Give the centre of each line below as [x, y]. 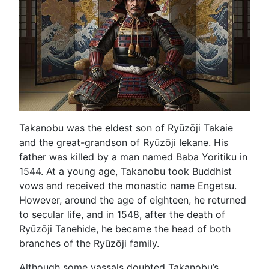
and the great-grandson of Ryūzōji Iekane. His [124, 142]
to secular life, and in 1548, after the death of [122, 214]
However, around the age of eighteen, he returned [133, 200]
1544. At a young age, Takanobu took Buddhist [125, 171]
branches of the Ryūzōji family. [89, 243]
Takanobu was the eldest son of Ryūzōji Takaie [126, 128]
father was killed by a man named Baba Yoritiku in [133, 156]
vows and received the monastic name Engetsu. [128, 185]
